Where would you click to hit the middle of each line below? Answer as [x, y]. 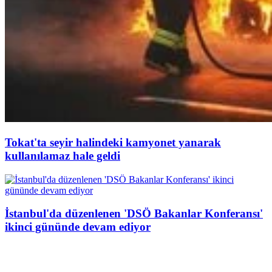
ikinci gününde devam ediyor [78, 227]
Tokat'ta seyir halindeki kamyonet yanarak [113, 142]
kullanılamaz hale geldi [63, 155]
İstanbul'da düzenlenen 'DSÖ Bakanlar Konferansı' [134, 214]
